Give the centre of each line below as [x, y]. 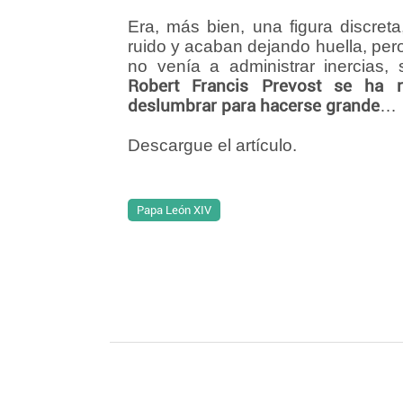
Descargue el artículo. [212, 145]
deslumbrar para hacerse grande [254, 106]
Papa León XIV [174, 210]
